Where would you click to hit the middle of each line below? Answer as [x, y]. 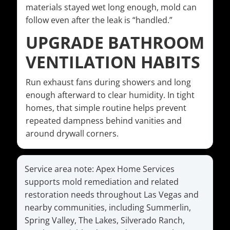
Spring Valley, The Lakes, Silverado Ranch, [105, 221]
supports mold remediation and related [102, 182]
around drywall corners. [72, 134]
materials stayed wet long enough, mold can [111, 7]
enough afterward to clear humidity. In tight [110, 95]
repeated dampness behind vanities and [104, 121]
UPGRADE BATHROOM [115, 43]
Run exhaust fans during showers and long [108, 82]
